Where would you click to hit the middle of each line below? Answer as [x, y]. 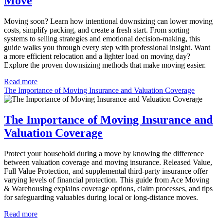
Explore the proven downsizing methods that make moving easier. [105, 65]
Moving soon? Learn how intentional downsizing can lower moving [108, 21]
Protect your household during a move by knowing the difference [104, 154]
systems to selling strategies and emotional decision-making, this [102, 39]
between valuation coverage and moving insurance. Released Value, [108, 163]
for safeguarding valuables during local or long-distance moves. [101, 198]
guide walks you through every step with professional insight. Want [107, 48]
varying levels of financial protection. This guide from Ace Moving [107, 180]
